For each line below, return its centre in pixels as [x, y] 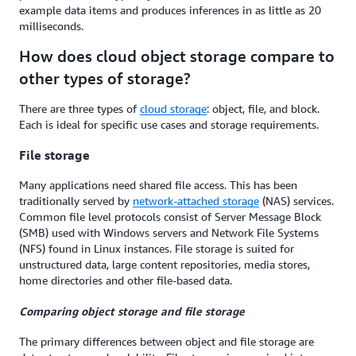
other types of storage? [105, 79]
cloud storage [173, 109]
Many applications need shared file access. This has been [158, 185]
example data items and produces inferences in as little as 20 [170, 10]
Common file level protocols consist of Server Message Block [170, 217]
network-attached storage [196, 201]
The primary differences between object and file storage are [166, 342]
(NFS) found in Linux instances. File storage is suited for [157, 248]
